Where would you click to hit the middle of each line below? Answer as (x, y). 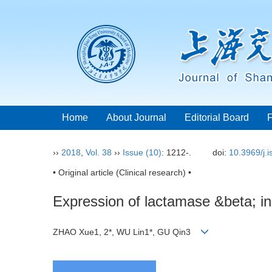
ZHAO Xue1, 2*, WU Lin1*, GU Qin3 (127, 232)
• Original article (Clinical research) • (122, 172)
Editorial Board (217, 117)
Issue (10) (142, 152)
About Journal (136, 117)
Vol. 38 (99, 152)
